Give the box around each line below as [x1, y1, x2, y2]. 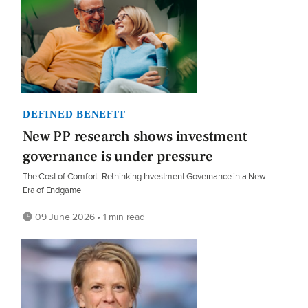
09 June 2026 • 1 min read [32, 210, 145, 224]
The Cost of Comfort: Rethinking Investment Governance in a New [23, 170, 266, 184]
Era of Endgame [23, 184, 82, 197]
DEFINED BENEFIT [23, 109, 126, 120]
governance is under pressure [23, 147, 213, 166]
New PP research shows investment [23, 127, 247, 146]
